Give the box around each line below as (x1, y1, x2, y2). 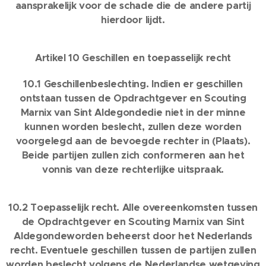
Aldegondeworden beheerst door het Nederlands (14, 230, 252, 242)
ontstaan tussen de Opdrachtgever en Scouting (20, 92, 246, 104)
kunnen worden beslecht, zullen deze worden (24, 121, 242, 133)
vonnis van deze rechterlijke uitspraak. (42, 163, 224, 176)
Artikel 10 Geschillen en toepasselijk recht (35, 52, 231, 64)
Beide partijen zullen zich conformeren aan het (21, 149, 245, 161)
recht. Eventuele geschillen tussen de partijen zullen (9, 244, 256, 256)
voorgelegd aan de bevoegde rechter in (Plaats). (15, 135, 251, 147)
